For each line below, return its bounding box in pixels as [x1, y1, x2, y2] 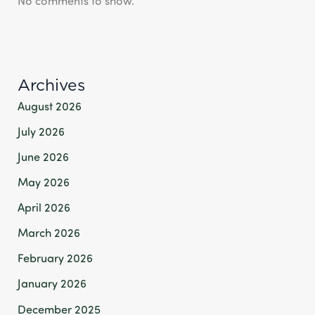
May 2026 [18, 174, 70, 190]
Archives [18, 73, 86, 96]
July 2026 [18, 123, 65, 139]
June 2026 [18, 149, 70, 165]
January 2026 [18, 276, 87, 291]
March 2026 [18, 225, 81, 240]
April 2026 [18, 200, 71, 215]
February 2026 [18, 250, 94, 266]
